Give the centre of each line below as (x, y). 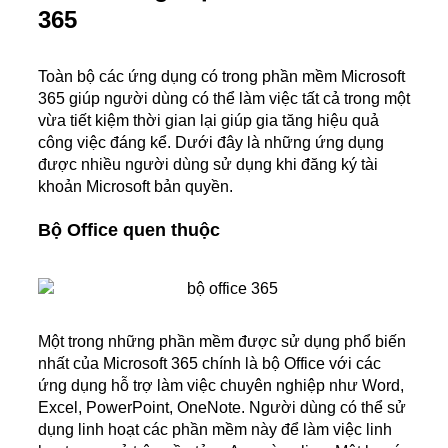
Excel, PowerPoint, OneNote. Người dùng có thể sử (222, 408)
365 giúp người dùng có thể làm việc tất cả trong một (224, 99)
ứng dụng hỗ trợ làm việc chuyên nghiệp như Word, (221, 386)
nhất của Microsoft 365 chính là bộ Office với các (209, 364)
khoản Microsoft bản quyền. (135, 187)
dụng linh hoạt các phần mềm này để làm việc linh (215, 430)
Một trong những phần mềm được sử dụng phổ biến (222, 342)
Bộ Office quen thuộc (129, 230)
